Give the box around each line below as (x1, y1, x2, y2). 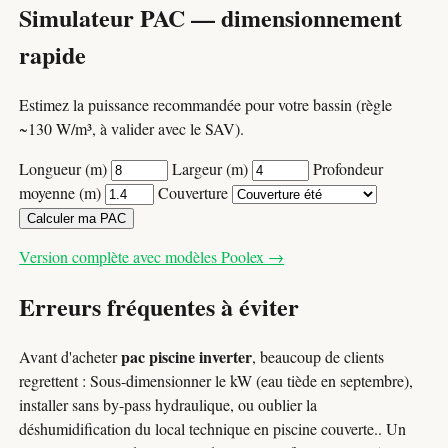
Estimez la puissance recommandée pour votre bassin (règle (19, 93, 393, 115)
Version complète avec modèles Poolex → (19, 245, 285, 267)
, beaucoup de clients (252, 346, 385, 368)
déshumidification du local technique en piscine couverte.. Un (19, 418, 407, 440)
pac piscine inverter (121, 345, 253, 369)
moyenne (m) (19, 181, 106, 203)
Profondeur (313, 157, 384, 179)
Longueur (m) (19, 157, 112, 179)
